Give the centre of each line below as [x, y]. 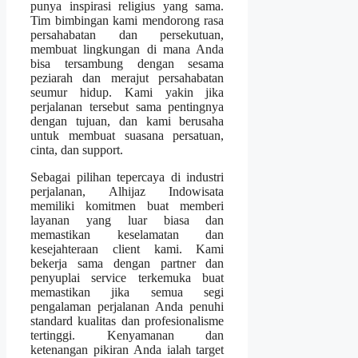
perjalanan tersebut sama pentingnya [127, 107]
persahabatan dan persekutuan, [127, 35]
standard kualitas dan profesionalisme [127, 321]
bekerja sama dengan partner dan [127, 264]
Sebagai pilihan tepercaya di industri [127, 177]
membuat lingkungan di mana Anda [127, 50]
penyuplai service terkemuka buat [127, 278]
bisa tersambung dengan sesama [127, 64]
